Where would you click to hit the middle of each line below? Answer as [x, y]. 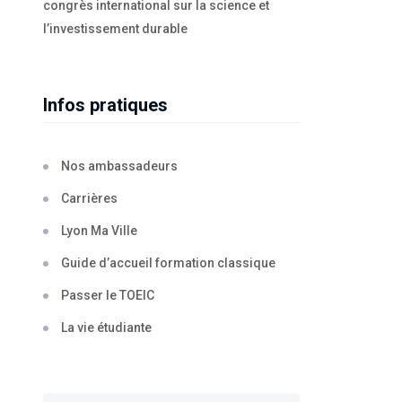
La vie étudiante [106, 327]
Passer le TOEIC [108, 295]
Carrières [89, 198]
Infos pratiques [105, 105]
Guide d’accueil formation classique [168, 262]
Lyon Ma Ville [99, 230]
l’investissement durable [115, 28]
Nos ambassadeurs [119, 166]
